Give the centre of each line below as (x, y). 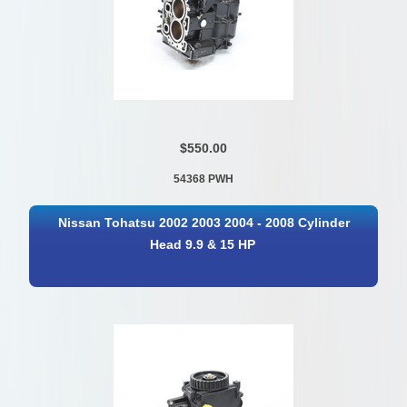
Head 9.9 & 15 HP (202, 245)
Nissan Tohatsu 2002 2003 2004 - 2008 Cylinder (204, 223)
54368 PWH (203, 179)
